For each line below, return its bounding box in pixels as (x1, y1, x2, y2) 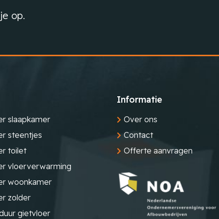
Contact (124, 130, 153, 140)
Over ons (124, 114, 157, 124)
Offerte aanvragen (124, 146, 193, 155)
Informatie (117, 94, 162, 105)
